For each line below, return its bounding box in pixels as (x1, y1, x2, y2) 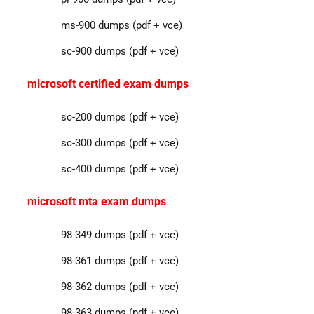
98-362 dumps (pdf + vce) (60, 280, 179, 293)
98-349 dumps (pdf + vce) (60, 228, 179, 241)
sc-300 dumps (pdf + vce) (60, 136, 179, 149)
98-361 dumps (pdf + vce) (60, 254, 179, 267)
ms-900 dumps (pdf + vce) (60, 18, 182, 32)
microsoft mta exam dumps (27, 194, 166, 208)
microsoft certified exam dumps (27, 76, 189, 90)
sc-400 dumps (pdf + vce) (60, 162, 179, 175)
